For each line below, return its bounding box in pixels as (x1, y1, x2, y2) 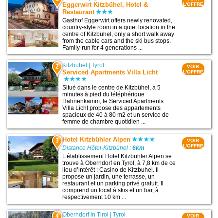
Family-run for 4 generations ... (62, 44, 143, 51)
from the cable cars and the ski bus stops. (62, 37, 171, 44)
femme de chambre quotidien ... (62, 118, 146, 125)
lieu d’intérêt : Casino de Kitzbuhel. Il (62, 166, 159, 174)
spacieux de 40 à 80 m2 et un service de (62, 111, 169, 118)
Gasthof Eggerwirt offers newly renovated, (62, 17, 173, 24)
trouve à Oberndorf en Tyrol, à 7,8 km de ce (62, 160, 176, 167)
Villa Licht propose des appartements (62, 105, 161, 111)
